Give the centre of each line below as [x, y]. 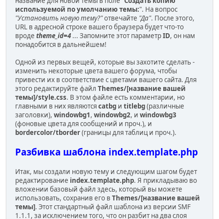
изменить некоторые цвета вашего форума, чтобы [96, 71]
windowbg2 [112, 115]
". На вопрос [158, 9]
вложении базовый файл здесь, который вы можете [99, 189]
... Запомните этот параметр [117, 35]
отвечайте [121, 18]
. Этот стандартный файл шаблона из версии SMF [113, 207]
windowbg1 [72, 115]
